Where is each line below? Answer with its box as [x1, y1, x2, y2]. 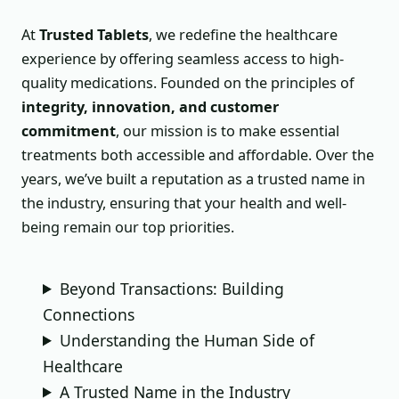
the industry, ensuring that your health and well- [21, 193, 346, 214]
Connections [43, 303, 134, 325]
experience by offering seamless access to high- [21, 49, 344, 69]
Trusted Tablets [39, 25, 149, 45]
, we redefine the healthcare [149, 25, 338, 45]
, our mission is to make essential [116, 121, 339, 142]
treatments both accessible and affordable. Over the [21, 145, 374, 166]
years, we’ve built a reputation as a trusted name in [21, 169, 365, 190]
